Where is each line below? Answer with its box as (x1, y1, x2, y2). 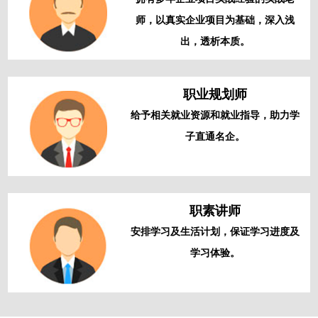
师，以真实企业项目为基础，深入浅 (135, 15, 295, 26)
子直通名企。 (185, 131, 245, 143)
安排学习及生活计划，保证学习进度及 (130, 226, 300, 238)
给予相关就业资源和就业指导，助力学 (130, 110, 300, 121)
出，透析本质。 (180, 36, 250, 48)
